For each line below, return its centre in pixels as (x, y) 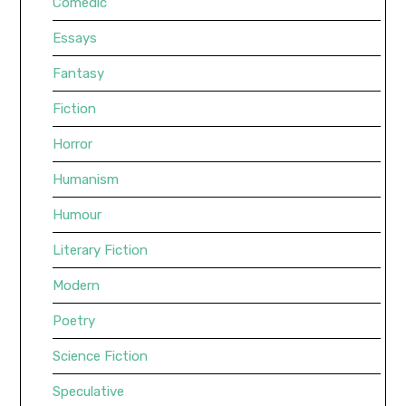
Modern (77, 286)
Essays (75, 39)
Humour (77, 215)
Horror (73, 145)
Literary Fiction (101, 251)
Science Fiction (101, 357)
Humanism (86, 180)
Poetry (74, 321)
